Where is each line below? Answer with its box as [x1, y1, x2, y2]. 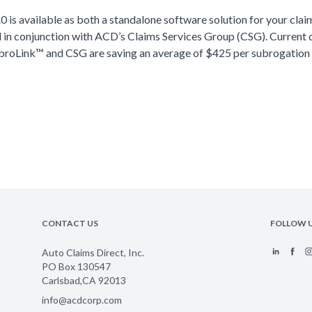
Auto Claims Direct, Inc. [42, 247, 144, 258]
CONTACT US [42, 218, 98, 228]
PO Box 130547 [42, 260, 111, 272]
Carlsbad [42, 274, 80, 286]
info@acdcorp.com [42, 294, 122, 306]
